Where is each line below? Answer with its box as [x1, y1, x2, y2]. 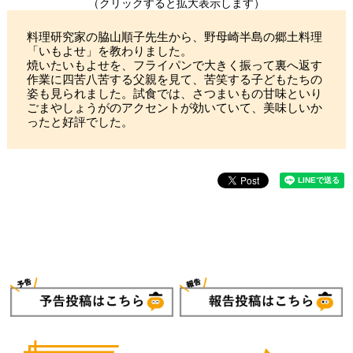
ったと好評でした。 [26, 115, 133, 128]
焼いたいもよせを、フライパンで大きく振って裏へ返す [26, 58, 322, 72]
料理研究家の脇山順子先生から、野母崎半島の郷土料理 [26, 30, 322, 43]
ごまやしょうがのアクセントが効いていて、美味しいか [26, 101, 322, 114]
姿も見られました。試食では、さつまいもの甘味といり [26, 87, 322, 100]
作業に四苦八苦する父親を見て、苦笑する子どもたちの [26, 72, 322, 86]
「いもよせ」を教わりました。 [26, 44, 192, 58]
